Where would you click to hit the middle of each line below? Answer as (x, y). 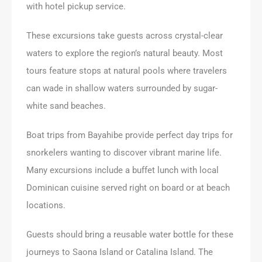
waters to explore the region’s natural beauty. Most (125, 53)
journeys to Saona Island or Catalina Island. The (120, 252)
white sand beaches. (66, 106)
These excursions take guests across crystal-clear (125, 35)
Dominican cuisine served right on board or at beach (128, 187)
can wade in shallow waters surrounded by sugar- (122, 88)
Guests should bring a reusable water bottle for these (130, 234)
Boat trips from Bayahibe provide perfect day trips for (130, 135)
